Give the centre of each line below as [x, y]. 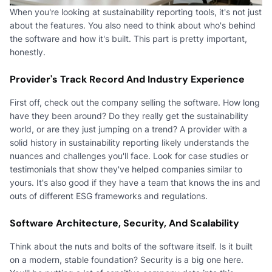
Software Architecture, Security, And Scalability [124, 223]
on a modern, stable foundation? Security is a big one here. [127, 259]
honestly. [28, 52]
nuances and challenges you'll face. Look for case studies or [129, 155]
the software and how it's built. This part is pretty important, [128, 38]
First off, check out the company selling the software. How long [135, 102]
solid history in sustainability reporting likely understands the [129, 142]
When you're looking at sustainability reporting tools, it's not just [136, 12]
